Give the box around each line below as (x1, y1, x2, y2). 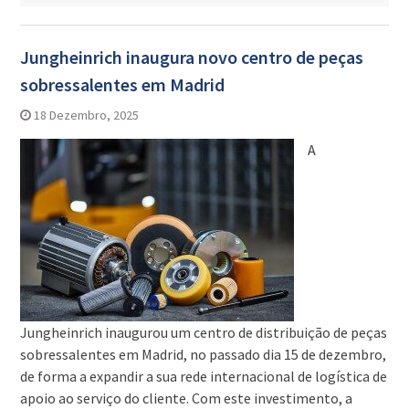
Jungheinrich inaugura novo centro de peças (19, 46, 363, 69)
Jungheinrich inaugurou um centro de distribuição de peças (19, 323, 387, 342)
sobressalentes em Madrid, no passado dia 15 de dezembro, (19, 345, 386, 364)
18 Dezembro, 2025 (33, 107, 139, 124)
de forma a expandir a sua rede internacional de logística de (19, 367, 387, 386)
